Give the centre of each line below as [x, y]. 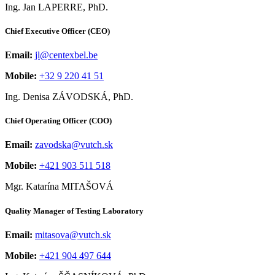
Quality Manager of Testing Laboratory [74, 211]
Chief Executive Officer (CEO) [57, 31]
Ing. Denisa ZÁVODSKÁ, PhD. [69, 97]
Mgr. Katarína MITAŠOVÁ [59, 187]
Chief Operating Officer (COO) [58, 121]
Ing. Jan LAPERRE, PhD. [56, 7]
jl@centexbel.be [66, 55]
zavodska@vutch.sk [74, 145]
